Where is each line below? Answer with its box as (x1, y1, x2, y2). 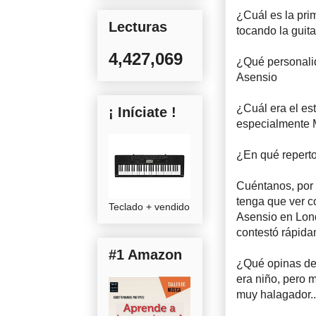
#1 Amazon (109, 246, 182, 262)
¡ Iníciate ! (109, 104, 176, 120)
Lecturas (109, 18, 167, 35)
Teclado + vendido (109, 200, 190, 212)
